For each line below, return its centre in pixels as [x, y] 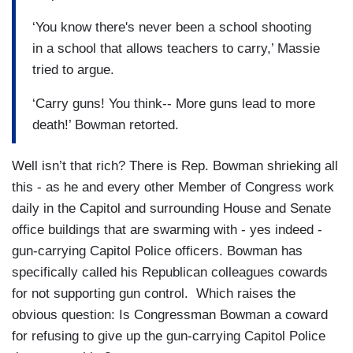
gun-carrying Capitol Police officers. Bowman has [157, 251]
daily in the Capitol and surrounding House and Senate [171, 209]
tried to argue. [73, 69]
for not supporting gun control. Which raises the [154, 294]
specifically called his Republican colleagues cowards [170, 273]
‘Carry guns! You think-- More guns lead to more [174, 103]
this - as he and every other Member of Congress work [173, 188]
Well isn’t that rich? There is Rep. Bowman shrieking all [175, 166]
